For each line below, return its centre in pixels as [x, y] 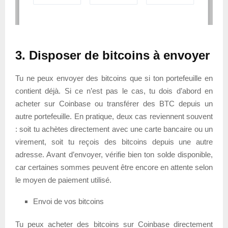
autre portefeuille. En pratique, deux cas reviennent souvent [114, 116]
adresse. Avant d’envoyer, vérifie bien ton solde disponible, [114, 154]
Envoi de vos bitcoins [68, 201]
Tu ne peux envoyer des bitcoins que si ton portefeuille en [114, 78]
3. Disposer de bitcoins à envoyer [112, 55]
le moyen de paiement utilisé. [63, 180]
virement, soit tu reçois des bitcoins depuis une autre [114, 141]
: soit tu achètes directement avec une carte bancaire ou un [114, 129]
